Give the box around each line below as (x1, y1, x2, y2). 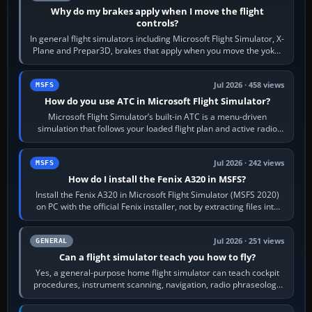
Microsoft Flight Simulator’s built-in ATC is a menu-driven (47, 111, 267, 123)
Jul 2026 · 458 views (214, 80, 285, 91)
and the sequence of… (114, 290, 200, 303)
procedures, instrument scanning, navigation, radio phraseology (33, 279, 281, 291)
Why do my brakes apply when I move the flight (50, 5, 264, 18)
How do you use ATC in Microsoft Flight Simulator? (44, 95, 270, 108)
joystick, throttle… (123, 56, 192, 69)
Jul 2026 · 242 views (214, 158, 285, 169)
